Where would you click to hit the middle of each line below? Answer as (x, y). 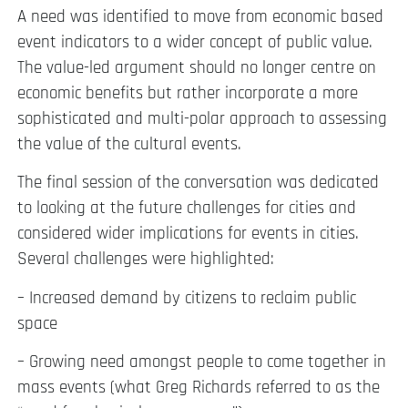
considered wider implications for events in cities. (188, 234)
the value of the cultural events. (129, 144)
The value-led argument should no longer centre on (197, 67)
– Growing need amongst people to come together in (202, 362)
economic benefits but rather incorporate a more (188, 93)
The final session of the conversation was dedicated (198, 183)
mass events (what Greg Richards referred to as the (199, 388)
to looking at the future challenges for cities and (187, 209)
